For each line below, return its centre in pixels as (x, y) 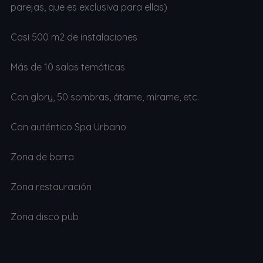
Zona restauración (51, 187)
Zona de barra (42, 157)
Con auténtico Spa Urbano (68, 127)
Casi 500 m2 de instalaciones (74, 37)
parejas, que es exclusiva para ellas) (89, 7)
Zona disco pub (44, 217)
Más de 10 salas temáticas (68, 67)
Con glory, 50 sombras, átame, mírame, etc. (104, 97)
